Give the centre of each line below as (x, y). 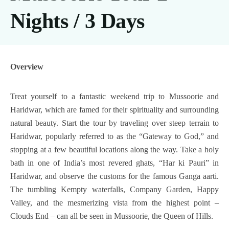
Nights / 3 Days (77, 21)
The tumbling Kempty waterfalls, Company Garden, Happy (114, 189)
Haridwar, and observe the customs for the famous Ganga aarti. (114, 176)
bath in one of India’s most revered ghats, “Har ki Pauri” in (114, 163)
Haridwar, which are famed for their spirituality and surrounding (114, 110)
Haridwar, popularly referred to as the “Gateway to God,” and (114, 136)
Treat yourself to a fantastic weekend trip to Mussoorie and (114, 96)
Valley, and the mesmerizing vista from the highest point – (114, 203)
